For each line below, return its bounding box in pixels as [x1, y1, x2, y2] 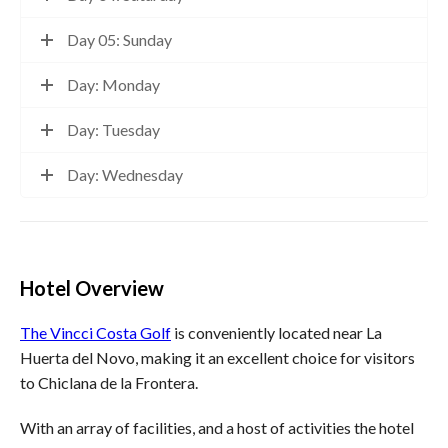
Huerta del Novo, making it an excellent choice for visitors [20, 347, 415, 367]
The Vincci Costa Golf [20, 322, 171, 342]
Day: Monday [67, 75, 160, 95]
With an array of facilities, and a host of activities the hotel [20, 417, 414, 437]
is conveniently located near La [171, 322, 382, 342]
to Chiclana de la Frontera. [20, 372, 198, 392]
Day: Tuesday [67, 120, 160, 140]
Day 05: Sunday [67, 30, 172, 50]
